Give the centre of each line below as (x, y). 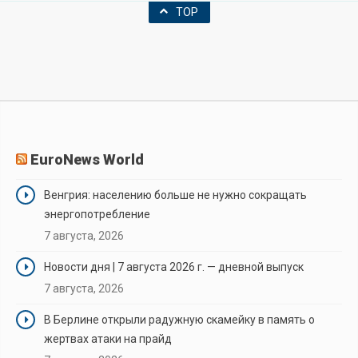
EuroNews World (87, 159)
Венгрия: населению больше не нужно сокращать (175, 195)
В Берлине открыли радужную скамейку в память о (179, 319)
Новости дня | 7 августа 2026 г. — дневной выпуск (174, 267)
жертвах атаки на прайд (108, 338)
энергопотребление (97, 214)
